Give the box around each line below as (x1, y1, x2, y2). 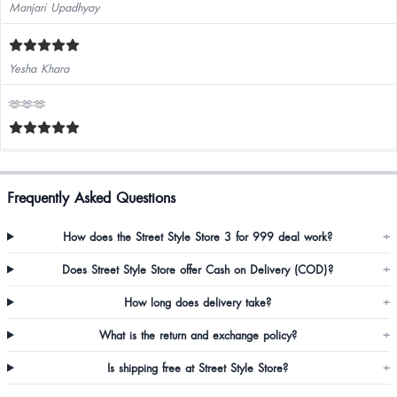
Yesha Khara (9, 60, 69, 76)
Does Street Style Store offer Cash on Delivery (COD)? (62, 261, 334, 277)
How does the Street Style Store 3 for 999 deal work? (63, 229, 333, 245)
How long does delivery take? (124, 294, 272, 310)
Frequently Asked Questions (7, 187, 175, 207)
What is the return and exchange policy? (98, 327, 297, 343)
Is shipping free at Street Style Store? (107, 360, 289, 376)
